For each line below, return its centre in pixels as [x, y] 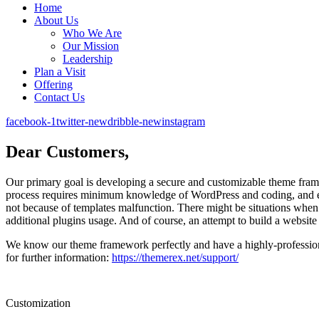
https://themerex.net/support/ [175, 257]
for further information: [59, 257]
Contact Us [59, 97]
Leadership [88, 59]
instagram [183, 121]
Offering [53, 84]
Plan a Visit [60, 72]
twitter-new [82, 121]
